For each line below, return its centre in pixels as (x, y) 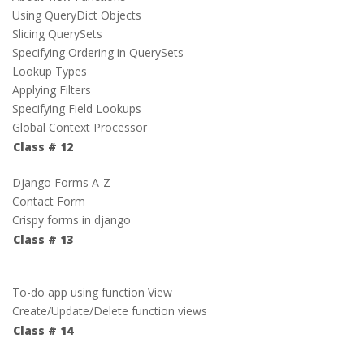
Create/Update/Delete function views (110, 311)
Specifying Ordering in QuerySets (98, 52)
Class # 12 (43, 147)
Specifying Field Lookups (77, 108)
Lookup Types (50, 71)
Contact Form (49, 201)
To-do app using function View (92, 292)
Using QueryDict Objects (77, 15)
